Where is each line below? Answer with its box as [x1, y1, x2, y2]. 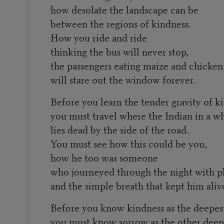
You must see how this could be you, [50, 136, 207, 151]
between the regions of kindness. [50, 16, 191, 31]
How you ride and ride [50, 30, 147, 45]
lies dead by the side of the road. [50, 122, 189, 137]
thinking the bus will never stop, [50, 44, 188, 59]
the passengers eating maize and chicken [50, 58, 223, 73]
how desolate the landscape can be [50, 2, 198, 17]
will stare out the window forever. [50, 72, 195, 87]
